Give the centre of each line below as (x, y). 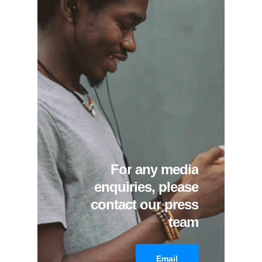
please (179, 187)
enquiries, (125, 187)
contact (114, 205)
